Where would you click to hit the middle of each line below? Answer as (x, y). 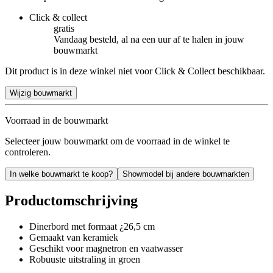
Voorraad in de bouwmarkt (56, 120)
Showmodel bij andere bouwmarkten (186, 174)
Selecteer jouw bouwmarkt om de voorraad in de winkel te (117, 141)
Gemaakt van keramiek (74, 237)
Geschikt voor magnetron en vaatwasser (106, 248)
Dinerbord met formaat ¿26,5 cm (92, 226)
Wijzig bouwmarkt (41, 93)
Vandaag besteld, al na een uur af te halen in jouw (149, 39)
